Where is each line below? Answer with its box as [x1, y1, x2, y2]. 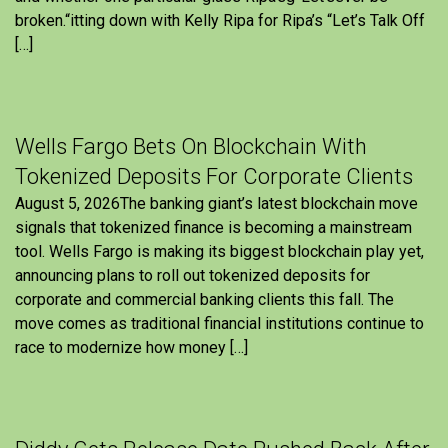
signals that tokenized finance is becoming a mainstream [15, 218, 412, 238]
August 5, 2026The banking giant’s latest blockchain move [15, 194, 418, 214]
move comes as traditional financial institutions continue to [15, 314, 424, 334]
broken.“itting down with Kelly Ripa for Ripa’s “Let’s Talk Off [15, 11, 425, 31]
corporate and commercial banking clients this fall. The [15, 290, 394, 310]
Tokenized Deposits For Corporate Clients [15, 164, 413, 190]
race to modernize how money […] [15, 338, 248, 358]
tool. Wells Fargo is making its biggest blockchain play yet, [15, 242, 424, 262]
